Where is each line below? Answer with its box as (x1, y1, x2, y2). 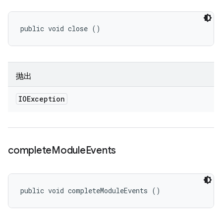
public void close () (20, 24, 101, 33)
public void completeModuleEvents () (20, 186, 161, 195)
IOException (18, 94, 65, 104)
